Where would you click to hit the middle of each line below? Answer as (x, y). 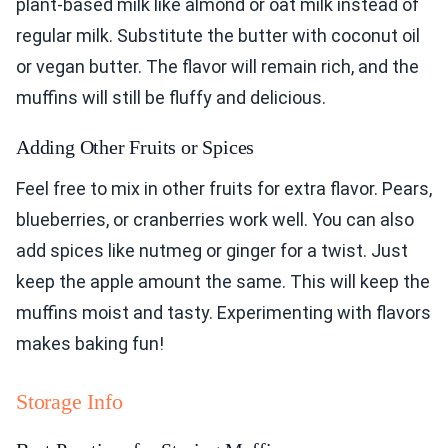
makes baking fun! (90, 344)
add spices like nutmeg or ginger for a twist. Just (212, 251)
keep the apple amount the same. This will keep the (223, 282)
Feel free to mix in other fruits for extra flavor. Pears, (224, 189)
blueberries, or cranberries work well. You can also (215, 220)
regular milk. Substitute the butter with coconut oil (218, 36)
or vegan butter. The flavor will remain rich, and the (217, 67)
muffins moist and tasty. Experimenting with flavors (223, 313)
